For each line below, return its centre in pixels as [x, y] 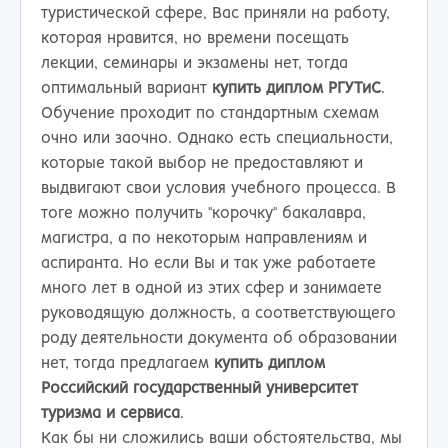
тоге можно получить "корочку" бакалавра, [203, 214]
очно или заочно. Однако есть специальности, [217, 139]
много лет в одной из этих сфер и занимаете [211, 289]
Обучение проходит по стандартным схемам [210, 114]
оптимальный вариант [126, 89]
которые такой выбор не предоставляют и [202, 164]
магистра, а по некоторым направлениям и [204, 239]
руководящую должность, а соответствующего [218, 314]
